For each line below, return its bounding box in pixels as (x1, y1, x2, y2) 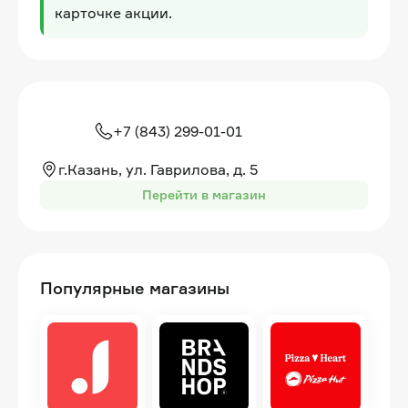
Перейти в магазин (142, 186, 266, 202)
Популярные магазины (40, 277, 229, 298)
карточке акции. (55, 3, 172, 22)
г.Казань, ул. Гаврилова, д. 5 (58, 159, 259, 178)
